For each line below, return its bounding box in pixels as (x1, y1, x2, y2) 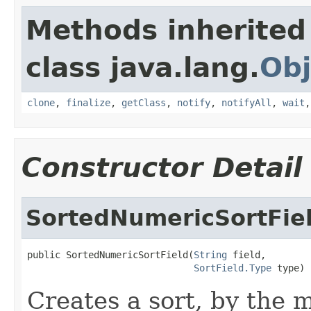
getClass (121, 96, 166, 108)
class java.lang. (26, 51, 260, 83)
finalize (66, 96, 110, 108)
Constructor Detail (22, 151, 302, 183)
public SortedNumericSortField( (27, 249, 194, 260)
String (194, 249, 227, 260)
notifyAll (221, 96, 271, 108)
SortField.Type (194, 262, 271, 274)
